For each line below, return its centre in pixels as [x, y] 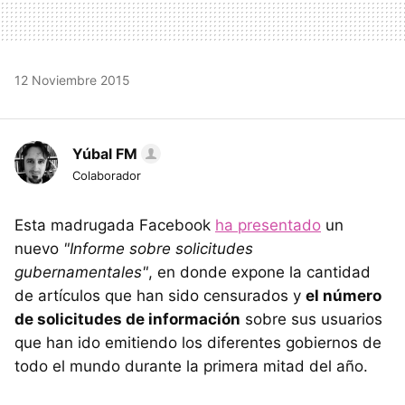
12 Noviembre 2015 [72, 80]
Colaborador [107, 175]
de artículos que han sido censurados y [160, 295]
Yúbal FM [105, 153]
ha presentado [268, 225]
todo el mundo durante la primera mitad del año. [191, 366]
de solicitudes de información [127, 319]
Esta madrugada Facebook [115, 225]
